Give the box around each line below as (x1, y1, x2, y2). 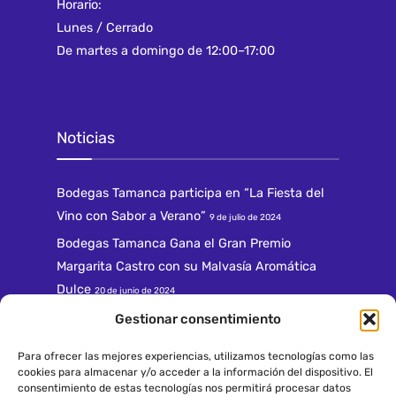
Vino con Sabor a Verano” (57, 209, 206, 225)
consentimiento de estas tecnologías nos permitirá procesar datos (18, 382, 351, 394)
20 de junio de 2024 (95, 286, 175, 297)
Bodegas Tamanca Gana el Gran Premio (57, 236, 291, 252)
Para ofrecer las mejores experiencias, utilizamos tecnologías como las (18, 350, 374, 362)
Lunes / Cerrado (57, 20, 153, 36)
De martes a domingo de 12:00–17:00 (57, 43, 275, 59)
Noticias (57, 128, 115, 148)
